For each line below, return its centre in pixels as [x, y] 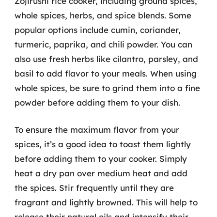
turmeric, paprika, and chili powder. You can [103, 44]
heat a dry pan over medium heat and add [101, 173]
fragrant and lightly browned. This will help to [106, 202]
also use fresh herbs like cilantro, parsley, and [106, 59]
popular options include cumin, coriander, [98, 30]
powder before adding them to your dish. [97, 102]
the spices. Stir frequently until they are [94, 187]
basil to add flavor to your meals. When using [106, 73]
